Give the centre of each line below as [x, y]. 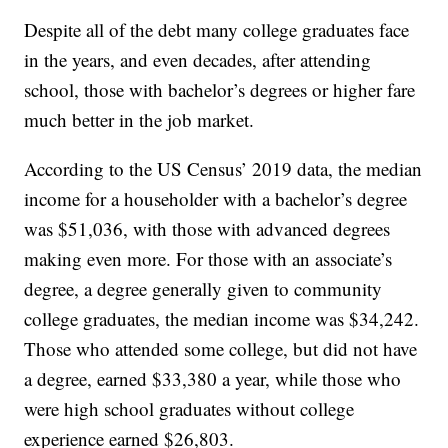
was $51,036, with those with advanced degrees [207, 229]
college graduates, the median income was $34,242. [222, 319]
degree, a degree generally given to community [203, 289]
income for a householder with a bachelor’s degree [216, 199]
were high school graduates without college [189, 409]
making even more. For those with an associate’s [208, 259]
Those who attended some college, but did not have [221, 349]
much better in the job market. [139, 120]
